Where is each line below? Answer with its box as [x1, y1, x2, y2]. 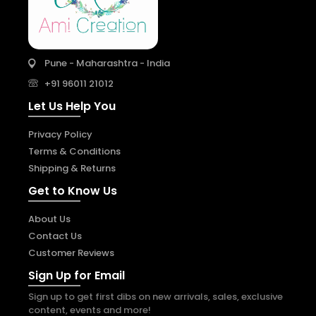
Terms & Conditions [28, 144, 121, 158]
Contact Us [28, 229, 82, 243]
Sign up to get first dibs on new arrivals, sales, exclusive [28, 289, 283, 303]
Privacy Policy [28, 127, 92, 141]
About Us [28, 212, 71, 226]
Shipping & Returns [28, 161, 116, 175]
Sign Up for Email [28, 267, 125, 284]
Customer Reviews [28, 245, 114, 260]
